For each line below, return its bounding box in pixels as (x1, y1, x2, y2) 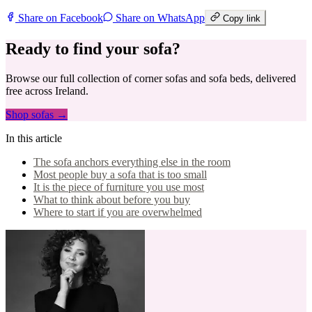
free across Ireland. (6, 85, 88, 97)
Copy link (220, 13, 260, 24)
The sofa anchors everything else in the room (33, 156, 231, 169)
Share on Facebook (15, 12, 103, 24)
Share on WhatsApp (113, 12, 205, 24)
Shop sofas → (6, 109, 68, 121)
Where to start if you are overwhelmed (33, 206, 202, 219)
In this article (6, 132, 62, 145)
